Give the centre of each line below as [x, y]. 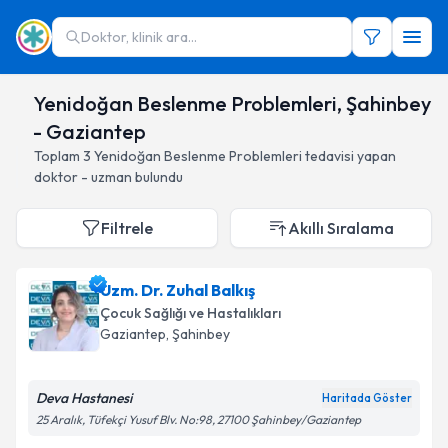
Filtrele [127, 228]
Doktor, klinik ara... [139, 37]
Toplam [58, 156]
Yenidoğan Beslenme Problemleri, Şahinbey [231, 103]
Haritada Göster [367, 398]
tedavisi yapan [350, 156]
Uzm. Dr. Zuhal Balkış [177, 290]
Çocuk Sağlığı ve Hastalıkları [190, 313]
